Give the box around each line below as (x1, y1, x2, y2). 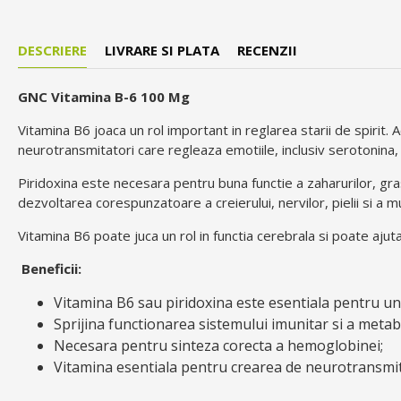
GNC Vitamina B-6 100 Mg (18, 88, 190, 107)
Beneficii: (18, 260, 81, 278)
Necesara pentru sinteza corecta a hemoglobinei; (54, 336, 383, 356)
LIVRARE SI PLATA (105, 41, 219, 60)
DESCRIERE (18, 41, 87, 60)
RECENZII (237, 41, 297, 60)
